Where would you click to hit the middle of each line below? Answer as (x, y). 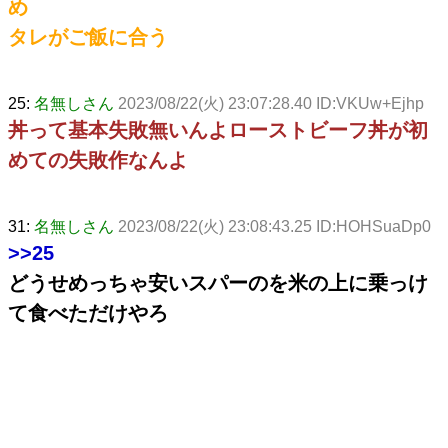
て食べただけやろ (88, 312)
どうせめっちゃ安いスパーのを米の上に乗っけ (218, 282)
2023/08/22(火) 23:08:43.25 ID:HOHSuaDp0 (274, 226)
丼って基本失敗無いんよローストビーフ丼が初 (218, 129)
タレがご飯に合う (88, 36)
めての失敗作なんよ (98, 159)
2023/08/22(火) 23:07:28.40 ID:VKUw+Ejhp (271, 103)
